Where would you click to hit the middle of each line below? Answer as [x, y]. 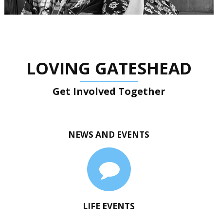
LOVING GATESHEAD [109, 68]
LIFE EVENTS [109, 206]
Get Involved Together [109, 91]
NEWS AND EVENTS [109, 135]
